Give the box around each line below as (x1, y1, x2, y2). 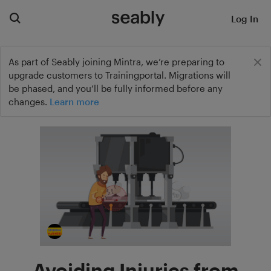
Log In (231, 13, 258, 24)
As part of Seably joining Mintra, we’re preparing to (8, 56, 224, 67)
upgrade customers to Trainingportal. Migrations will (8, 69, 230, 80)
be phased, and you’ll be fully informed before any (8, 82, 223, 94)
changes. (8, 96, 50, 107)
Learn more (50, 96, 99, 107)
